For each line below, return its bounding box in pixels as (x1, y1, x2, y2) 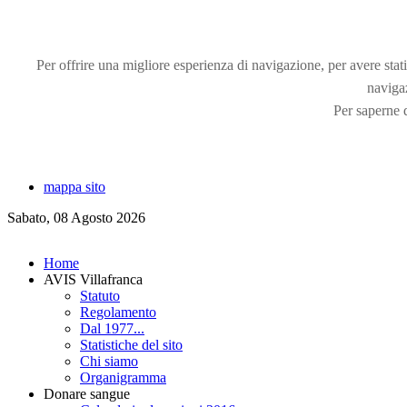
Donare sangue (44, 386, 130, 402)
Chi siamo (80, 353, 138, 369)
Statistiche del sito (80, 337, 183, 352)
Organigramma (80, 370, 166, 385)
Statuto (80, 288, 120, 303)
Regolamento (80, 304, 156, 320)
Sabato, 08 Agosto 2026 (7, 210, 145, 225)
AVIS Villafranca (44, 272, 143, 287)
